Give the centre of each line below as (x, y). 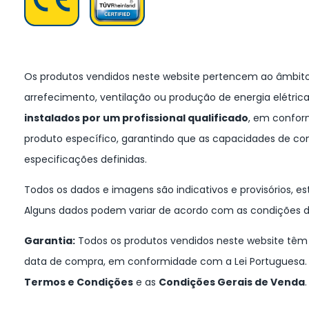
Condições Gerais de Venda (232, 282)
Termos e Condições (79, 282)
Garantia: (50, 241)
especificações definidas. (86, 160)
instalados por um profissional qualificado (136, 118)
